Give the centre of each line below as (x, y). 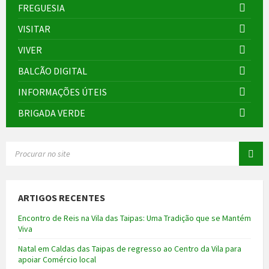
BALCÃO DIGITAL (53, 71)
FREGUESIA (41, 8)
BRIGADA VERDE (52, 113)
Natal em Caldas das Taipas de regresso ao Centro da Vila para (130, 248)
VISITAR (34, 29)
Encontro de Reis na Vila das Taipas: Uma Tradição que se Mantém (134, 218)
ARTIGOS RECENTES (62, 197)
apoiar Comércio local (57, 259)
